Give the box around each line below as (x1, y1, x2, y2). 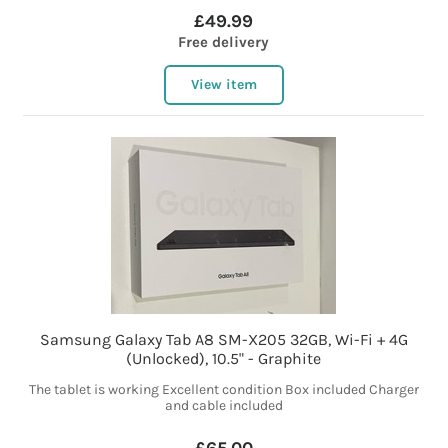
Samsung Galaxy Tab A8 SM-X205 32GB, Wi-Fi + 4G (39, 330, 408, 350)
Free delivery (178, 33, 270, 52)
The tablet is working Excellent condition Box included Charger (28, 381, 419, 399)
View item (190, 76, 257, 94)
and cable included (164, 397, 283, 415)
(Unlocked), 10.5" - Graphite (126, 349, 322, 369)
